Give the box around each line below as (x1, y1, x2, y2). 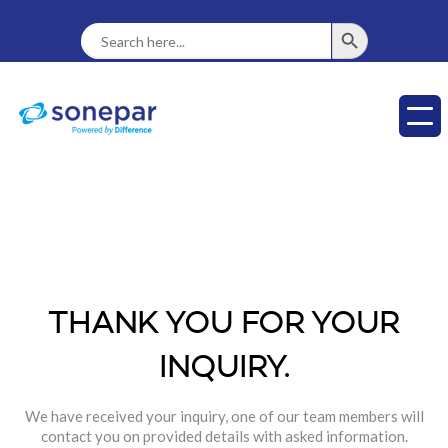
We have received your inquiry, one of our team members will (24, 406, 424, 425)
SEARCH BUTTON (331, 16, 397, 28)
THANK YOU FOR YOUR (47, 308, 401, 341)
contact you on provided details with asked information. (40, 426, 408, 445)
